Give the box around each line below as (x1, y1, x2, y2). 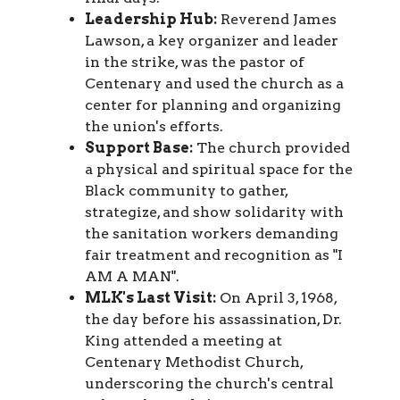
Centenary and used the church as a (85, 74, 344, 92)
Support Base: (85, 138, 193, 156)
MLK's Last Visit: (85, 288, 216, 306)
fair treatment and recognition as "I (85, 246, 343, 263)
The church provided (196, 138, 350, 156)
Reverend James (221, 10, 337, 28)
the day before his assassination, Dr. (85, 310, 342, 328)
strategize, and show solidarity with (85, 203, 344, 221)
